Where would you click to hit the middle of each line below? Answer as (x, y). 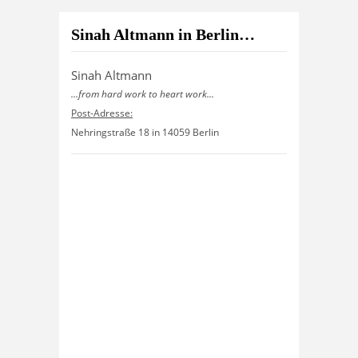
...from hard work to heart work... (143, 94)
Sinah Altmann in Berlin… (163, 35)
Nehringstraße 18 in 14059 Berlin (145, 133)
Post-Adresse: (102, 113)
